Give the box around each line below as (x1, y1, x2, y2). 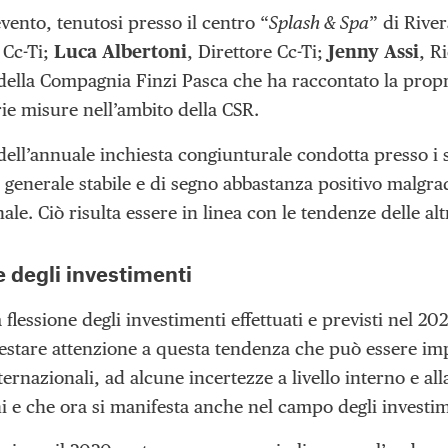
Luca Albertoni (54, 41, 187, 63)
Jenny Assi (328, 41, 419, 63)
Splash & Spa (269, 12, 369, 34)
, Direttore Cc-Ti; (187, 41, 328, 63)
